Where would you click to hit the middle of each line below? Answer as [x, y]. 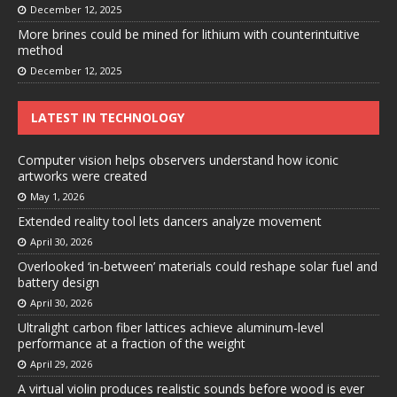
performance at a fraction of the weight [132, 344]
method [40, 51]
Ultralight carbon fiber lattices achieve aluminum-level [171, 328]
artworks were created [82, 176]
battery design [58, 283]
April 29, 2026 [61, 364]
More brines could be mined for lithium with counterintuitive [189, 35]
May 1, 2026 [57, 197]
